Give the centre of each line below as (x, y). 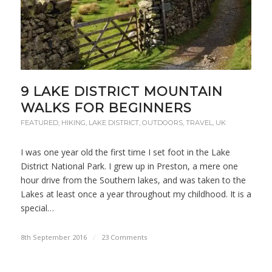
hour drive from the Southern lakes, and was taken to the (133, 180)
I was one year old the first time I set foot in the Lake (125, 152)
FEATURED (39, 122)
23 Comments (124, 237)
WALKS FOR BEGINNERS (106, 107)
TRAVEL (199, 122)
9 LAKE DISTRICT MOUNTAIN (121, 91)
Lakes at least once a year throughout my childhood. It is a (136, 194)
